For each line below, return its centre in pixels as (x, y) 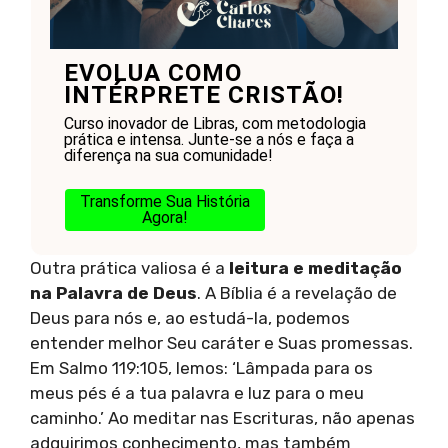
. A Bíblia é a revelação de (297, 292)
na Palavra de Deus (113, 292)
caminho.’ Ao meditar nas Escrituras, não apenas (222, 417)
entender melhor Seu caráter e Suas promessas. (221, 342)
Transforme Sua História (164, 201)
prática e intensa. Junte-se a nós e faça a (208, 139)
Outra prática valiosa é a (129, 267)
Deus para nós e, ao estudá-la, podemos (190, 317)
